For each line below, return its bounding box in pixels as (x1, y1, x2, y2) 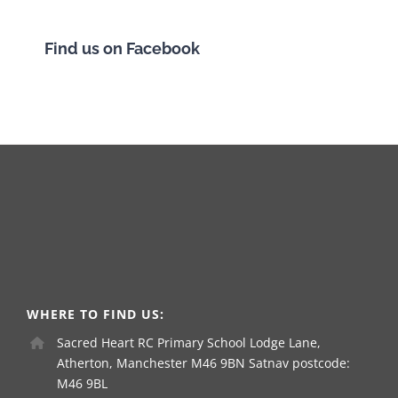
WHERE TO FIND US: (27, 305, 164, 322)
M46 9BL (56, 374, 107, 392)
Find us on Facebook (44, 38, 200, 58)
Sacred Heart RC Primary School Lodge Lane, (56, 333, 321, 351)
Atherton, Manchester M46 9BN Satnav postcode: (56, 354, 350, 371)
